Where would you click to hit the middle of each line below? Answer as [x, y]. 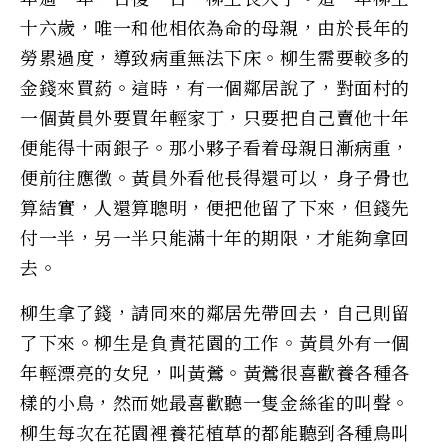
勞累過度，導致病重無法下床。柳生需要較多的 [215, 56]
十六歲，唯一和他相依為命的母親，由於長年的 [215, 26]
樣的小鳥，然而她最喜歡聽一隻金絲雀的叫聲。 [215, 401]
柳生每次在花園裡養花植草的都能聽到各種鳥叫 [215, 431]
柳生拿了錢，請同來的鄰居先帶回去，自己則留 [215, 311]
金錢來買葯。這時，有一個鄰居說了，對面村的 [215, 86]
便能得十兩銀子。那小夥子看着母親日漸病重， [215, 146]
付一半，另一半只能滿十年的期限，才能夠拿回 [215, 236]
